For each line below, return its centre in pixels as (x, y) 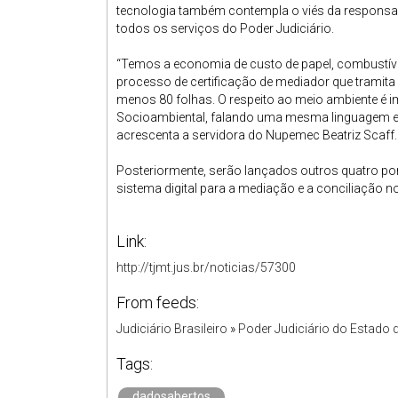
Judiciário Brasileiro (172, 329)
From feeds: (158, 302)
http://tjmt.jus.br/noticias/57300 (206, 267)
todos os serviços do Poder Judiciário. (225, 28)
